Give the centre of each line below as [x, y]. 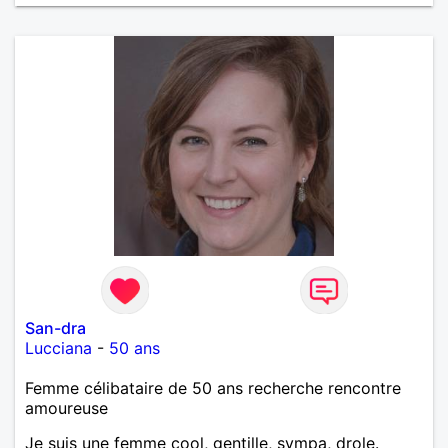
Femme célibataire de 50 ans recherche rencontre [213, 387]
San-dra [55, 327]
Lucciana [58, 347]
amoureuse [66, 407]
